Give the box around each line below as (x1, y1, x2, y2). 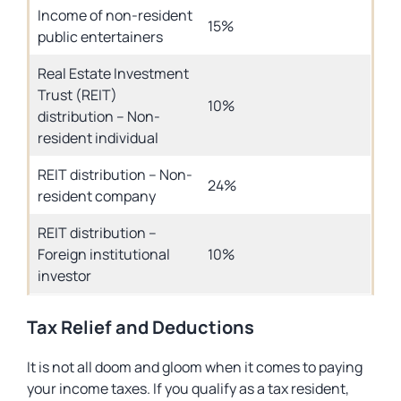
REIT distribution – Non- (38, 165, 192, 184)
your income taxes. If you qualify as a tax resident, (27, 379, 349, 398)
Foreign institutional (38, 244, 170, 264)
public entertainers (38, 27, 163, 47)
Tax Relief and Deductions (27, 315, 254, 339)
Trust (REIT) (38, 85, 117, 105)
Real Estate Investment (38, 64, 189, 83)
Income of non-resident (38, 5, 192, 25)
